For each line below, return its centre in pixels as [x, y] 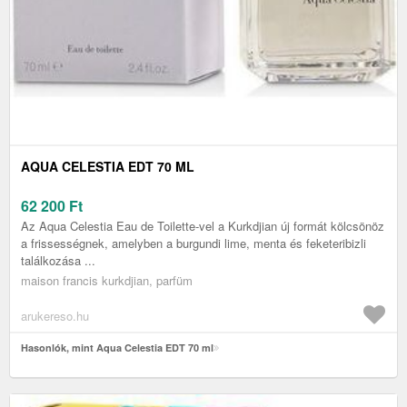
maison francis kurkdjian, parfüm [107, 281]
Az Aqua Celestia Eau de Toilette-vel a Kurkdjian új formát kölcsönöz [203, 226]
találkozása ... [58, 261]
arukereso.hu [55, 316]
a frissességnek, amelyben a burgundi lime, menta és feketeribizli [194, 243]
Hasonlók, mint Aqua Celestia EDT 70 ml [117, 348]
